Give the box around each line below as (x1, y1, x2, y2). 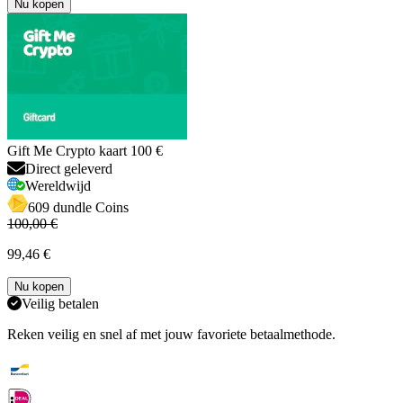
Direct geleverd (25, 160, 112, 176)
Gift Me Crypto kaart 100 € (7, 142, 163, 158)
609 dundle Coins (28, 199, 129, 215)
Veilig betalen (22, 295, 99, 311)
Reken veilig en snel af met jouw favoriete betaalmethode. (7, 326, 336, 342)
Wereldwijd (25, 177, 91, 193)
